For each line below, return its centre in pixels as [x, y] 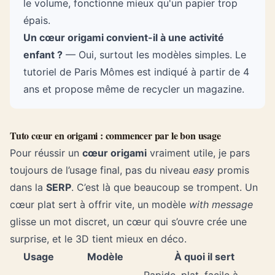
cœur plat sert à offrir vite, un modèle [99, 204]
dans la [28, 187]
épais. [37, 20]
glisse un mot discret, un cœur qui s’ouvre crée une [128, 222]
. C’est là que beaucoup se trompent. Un [165, 187]
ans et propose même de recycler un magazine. [134, 89]
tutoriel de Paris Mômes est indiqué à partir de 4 [136, 72]
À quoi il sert [204, 257]
